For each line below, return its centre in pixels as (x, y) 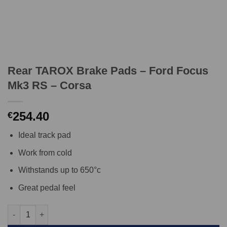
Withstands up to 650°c (59, 170)
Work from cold (45, 153)
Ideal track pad (44, 135)
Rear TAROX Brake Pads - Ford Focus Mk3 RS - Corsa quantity (115, 210)
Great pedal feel (47, 187)
